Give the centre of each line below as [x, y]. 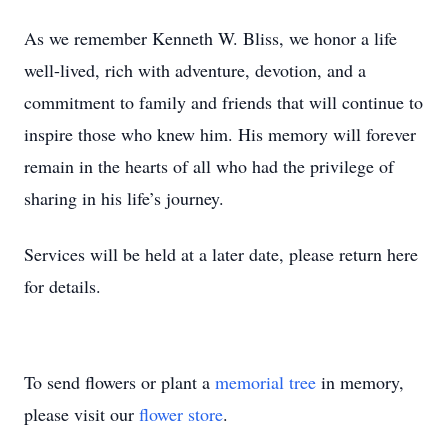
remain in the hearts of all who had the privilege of [209, 166]
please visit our [81, 414]
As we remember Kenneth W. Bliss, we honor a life [210, 38]
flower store [181, 414]
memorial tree [265, 382]
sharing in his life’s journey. [124, 198]
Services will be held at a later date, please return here [221, 254]
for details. [62, 286]
